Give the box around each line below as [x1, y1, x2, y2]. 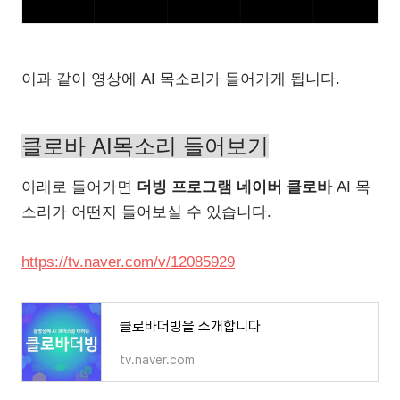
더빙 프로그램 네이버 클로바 [137, 179, 332, 196]
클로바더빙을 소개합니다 [120, 318, 261, 336]
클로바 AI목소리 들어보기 [21, 134, 269, 159]
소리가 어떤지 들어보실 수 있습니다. [21, 204, 271, 221]
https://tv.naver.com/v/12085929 [21, 254, 235, 271]
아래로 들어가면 [21, 179, 137, 196]
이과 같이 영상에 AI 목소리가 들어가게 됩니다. [21, 71, 345, 88]
